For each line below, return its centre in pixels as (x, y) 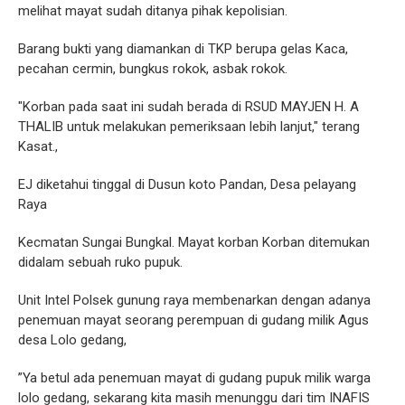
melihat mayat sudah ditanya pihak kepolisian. (153, 10)
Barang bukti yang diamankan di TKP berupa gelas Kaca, (183, 48)
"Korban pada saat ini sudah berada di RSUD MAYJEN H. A (188, 106)
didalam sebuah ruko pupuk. (100, 262)
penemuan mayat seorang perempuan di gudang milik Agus (193, 320)
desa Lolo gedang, (72, 339)
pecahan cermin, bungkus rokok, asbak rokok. (153, 68)
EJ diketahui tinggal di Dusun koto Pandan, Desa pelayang (187, 184)
